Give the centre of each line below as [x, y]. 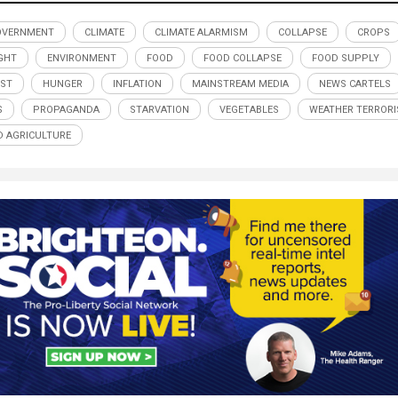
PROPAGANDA [66, 110]
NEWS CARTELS [355, 84]
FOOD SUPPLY [346, 59]
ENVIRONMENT [82, 59]
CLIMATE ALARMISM [201, 33]
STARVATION [159, 110]
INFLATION [137, 84]
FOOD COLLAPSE [243, 59]
